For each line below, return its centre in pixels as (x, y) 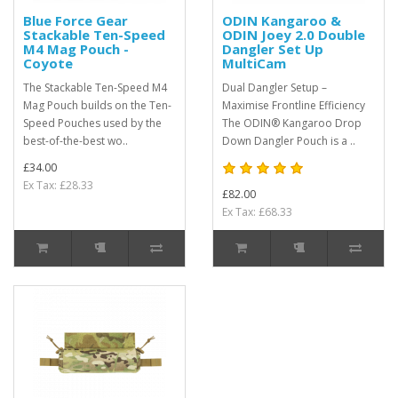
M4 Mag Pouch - (76, 49)
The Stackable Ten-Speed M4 (95, 88)
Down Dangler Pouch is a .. (289, 141)
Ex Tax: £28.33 (58, 185)
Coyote (48, 63)
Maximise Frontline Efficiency (294, 105)
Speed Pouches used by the (92, 123)
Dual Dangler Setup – (275, 88)
